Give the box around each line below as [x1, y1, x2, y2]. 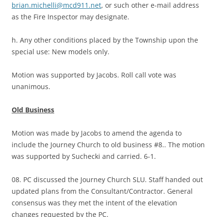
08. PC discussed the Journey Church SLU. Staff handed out [12, 175, 203, 185]
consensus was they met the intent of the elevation [12, 198, 177, 208]
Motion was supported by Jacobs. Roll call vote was [12, 70, 176, 80]
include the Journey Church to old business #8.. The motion [12, 140, 205, 150]
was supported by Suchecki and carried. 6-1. [12, 152, 156, 161]
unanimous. [12, 82, 50, 92]
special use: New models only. [12, 47, 109, 57]
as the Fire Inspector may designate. [12, 12, 129, 22]
